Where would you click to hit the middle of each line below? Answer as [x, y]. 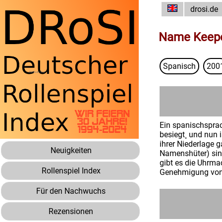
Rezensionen [71, 211]
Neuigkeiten [71, 150]
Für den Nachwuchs [71, 191]
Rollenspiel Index [71, 171]
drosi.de [204, 9]
